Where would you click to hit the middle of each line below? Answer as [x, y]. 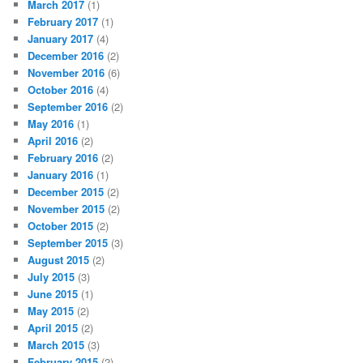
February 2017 [63, 21]
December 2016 [66, 55]
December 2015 [66, 191]
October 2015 [61, 225]
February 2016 [63, 157]
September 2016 [68, 106]
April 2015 [53, 327]
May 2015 [51, 310]
